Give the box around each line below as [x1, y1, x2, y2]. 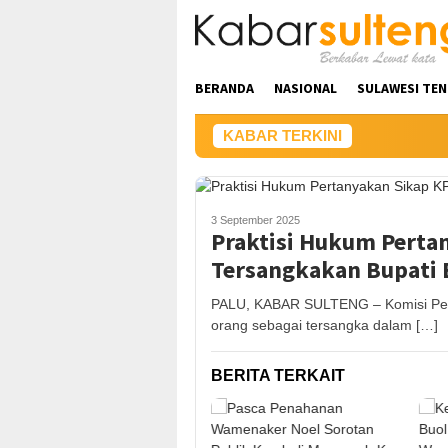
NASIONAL [274, 79, 337, 97]
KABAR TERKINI [223, 127, 342, 144]
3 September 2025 [211, 214, 300, 226]
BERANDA [195, 79, 254, 97]
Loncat [177, 2, 220, 18]
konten [177, 44, 220, 60]
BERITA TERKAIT [211, 367, 345, 384]
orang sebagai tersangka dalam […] [211, 317, 438, 333]
